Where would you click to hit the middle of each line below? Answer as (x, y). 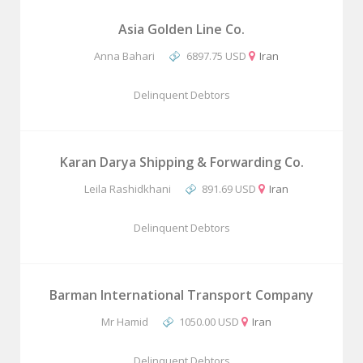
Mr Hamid (124, 322)
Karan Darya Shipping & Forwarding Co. (181, 162)
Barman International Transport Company (181, 295)
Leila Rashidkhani (127, 189)
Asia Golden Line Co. (181, 29)
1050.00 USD (209, 322)
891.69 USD (229, 189)
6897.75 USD (216, 56)
